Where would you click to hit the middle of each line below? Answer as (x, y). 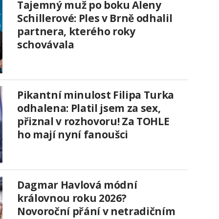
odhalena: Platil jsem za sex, (89, 108)
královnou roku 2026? (72, 198)
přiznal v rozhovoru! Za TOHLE (93, 121)
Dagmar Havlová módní (77, 185)
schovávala (46, 45)
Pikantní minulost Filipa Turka (96, 95)
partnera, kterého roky (76, 32)
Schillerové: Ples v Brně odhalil (95, 18)
